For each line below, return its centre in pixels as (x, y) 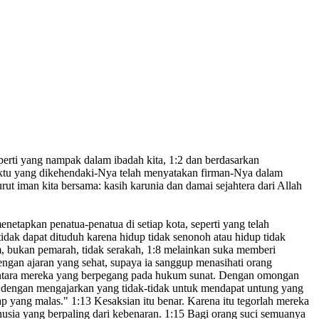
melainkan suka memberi (218, 250)
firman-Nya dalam (240, 173)
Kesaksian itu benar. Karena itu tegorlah (182, 301)
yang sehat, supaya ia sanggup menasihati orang (163, 263)
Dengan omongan (257, 276)
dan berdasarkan (221, 160)
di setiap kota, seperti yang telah (196, 224)
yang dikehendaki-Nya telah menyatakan (105, 173)
